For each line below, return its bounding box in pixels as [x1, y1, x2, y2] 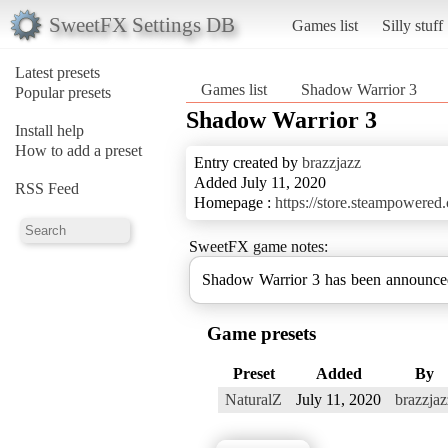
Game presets [207, 322, 316, 344]
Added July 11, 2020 [194, 173, 326, 191]
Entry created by [194, 153, 302, 171]
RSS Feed [15, 179, 79, 197]
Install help [15, 121, 84, 139]
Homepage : [194, 193, 275, 211]
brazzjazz [302, 153, 361, 171]
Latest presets [15, 63, 100, 81]
